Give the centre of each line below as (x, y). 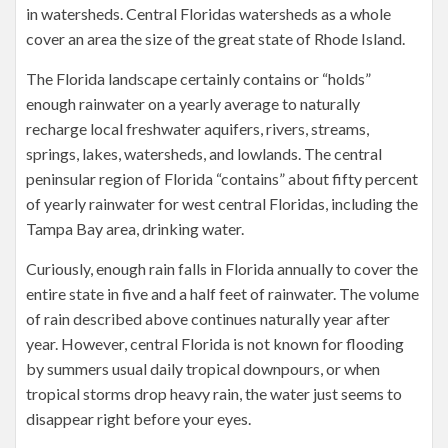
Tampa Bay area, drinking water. (135, 228)
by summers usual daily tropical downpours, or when (203, 368)
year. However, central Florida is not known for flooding (215, 343)
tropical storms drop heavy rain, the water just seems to (214, 393)
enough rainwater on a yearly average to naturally (193, 103)
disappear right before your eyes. (138, 418)
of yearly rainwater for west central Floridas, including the (222, 203)
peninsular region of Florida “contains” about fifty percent (222, 178)
